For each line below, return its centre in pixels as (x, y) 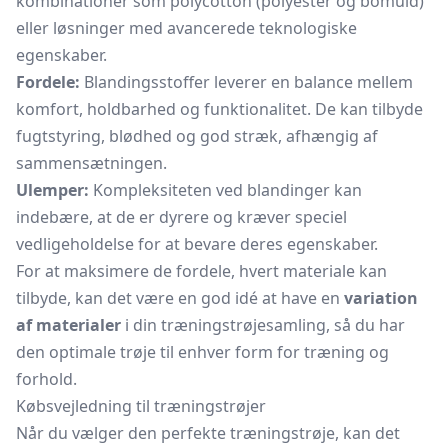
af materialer (68, 325)
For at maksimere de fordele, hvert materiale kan (201, 271)
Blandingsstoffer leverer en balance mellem (246, 82)
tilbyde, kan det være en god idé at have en (180, 298)
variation (381, 298)
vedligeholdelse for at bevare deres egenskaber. (197, 244)
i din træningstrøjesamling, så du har (263, 325)
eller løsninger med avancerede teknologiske (186, 28)
